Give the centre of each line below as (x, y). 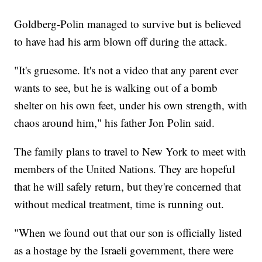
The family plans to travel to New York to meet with (130, 151)
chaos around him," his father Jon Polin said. (116, 122)
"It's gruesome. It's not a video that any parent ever (126, 70)
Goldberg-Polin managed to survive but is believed (128, 23)
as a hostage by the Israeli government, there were (124, 250)
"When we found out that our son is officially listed (128, 232)
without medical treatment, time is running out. (121, 204)
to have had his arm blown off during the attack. (121, 41)
